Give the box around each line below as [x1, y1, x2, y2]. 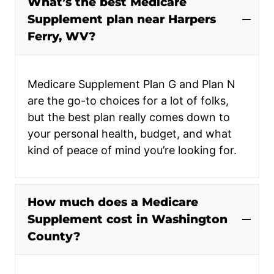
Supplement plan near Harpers [28, 12, 216, 26]
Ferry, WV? [28, 29, 95, 43]
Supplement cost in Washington [28, 212, 228, 226]
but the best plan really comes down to [28, 110, 230, 124]
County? [28, 229, 80, 243]
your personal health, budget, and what [28, 127, 232, 140]
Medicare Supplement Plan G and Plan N [28, 77, 235, 91]
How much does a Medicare [28, 194, 198, 209]
